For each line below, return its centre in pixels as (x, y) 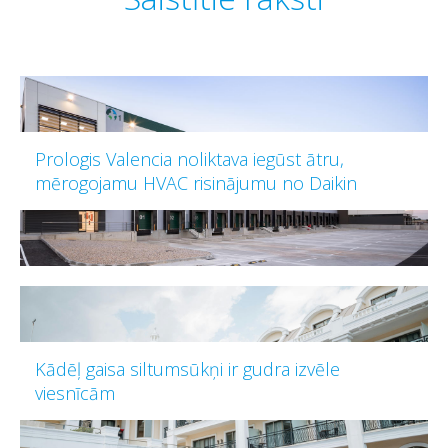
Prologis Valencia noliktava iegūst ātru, (189, 159)
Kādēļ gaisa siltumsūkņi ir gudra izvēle (187, 369)
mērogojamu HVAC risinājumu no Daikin (196, 183)
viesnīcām (75, 393)
